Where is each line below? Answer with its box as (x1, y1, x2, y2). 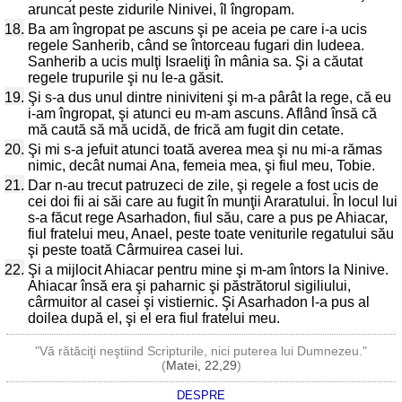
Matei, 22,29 (165, 358, 237, 372)
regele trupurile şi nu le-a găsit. (28, 70, 223, 85)
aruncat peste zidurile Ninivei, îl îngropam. (28, 2, 294, 17)
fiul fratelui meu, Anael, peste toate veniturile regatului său (28, 226, 394, 241)
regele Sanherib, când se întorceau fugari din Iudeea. (28, 38, 364, 53)
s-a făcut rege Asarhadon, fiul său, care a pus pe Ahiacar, (28, 210, 388, 225)
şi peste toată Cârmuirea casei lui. (28, 242, 243, 258)
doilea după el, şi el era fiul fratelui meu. (28, 310, 280, 326)
